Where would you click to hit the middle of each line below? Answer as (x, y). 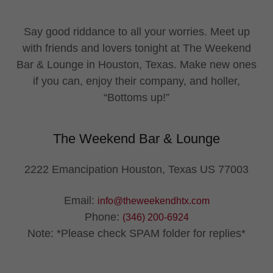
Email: (80, 200)
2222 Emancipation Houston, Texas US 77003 (136, 169)
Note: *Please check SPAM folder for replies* (136, 233)
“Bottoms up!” (136, 97)
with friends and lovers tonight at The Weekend (136, 48)
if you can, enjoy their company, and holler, (136, 81)
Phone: (103, 217)
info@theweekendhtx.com (153, 201)
